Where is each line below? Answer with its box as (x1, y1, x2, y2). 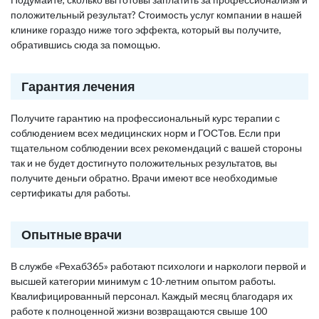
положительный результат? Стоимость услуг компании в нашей (11, 9, 302, 21)
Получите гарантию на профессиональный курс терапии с (11, 112, 280, 124)
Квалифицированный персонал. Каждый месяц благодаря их (11, 290, 293, 302)
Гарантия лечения (21, 78, 135, 94)
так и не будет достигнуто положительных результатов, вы (11, 157, 277, 169)
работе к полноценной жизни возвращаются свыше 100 (11, 305, 267, 317)
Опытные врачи (21, 226, 122, 242)
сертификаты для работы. (11, 187, 130, 199)
